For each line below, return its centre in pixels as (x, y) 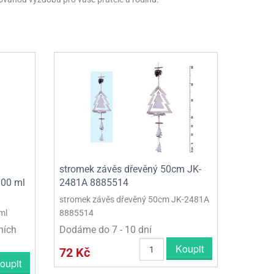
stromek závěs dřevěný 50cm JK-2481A (135, 199)
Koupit (189, 248)
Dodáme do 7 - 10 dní (106, 229)
